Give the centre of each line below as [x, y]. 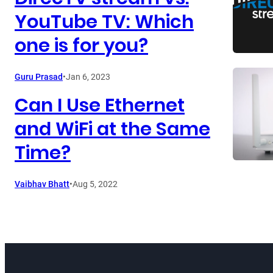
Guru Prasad [39, 76]
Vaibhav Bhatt [42, 184]
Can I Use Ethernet [100, 105]
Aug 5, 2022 [95, 184]
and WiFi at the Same [112, 129]
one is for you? [81, 45]
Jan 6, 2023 [88, 76]
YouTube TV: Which [104, 21]
